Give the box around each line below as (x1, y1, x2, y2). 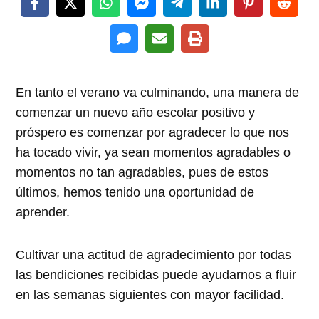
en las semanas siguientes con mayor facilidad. (16, 288, 285, 303)
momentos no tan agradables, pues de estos (16, 165, 269, 180)
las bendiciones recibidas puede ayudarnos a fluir (16, 268, 297, 283)
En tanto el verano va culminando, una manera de (16, 85, 300, 100)
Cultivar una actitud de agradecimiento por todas (16, 248, 292, 263)
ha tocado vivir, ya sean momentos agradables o (16, 145, 291, 160)
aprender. (16, 205, 70, 220)
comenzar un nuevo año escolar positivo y (16, 105, 256, 120)
